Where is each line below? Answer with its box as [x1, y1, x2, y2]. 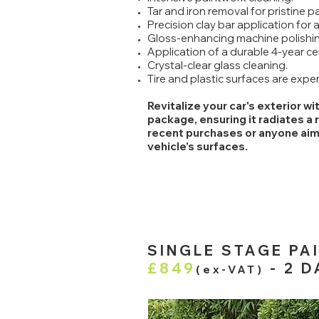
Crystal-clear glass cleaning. [147, 58, 288, 72]
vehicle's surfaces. [147, 140, 248, 153]
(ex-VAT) [196, 263, 264, 276]
